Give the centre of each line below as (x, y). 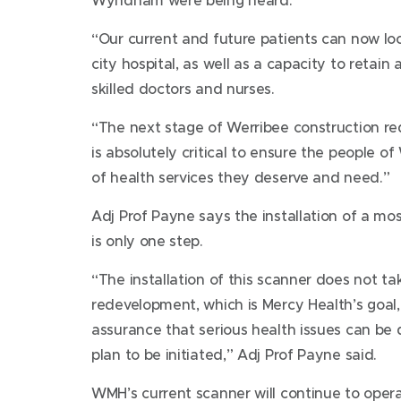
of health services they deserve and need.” (241, 177)
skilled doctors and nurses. (183, 88)
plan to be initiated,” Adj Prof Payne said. (235, 354)
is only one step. (147, 240)
